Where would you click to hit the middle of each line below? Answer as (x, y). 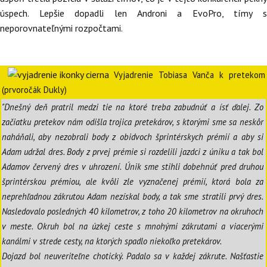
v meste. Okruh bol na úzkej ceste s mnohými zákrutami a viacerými (133, 226)
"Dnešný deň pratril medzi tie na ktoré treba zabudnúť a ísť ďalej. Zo (133, 107)
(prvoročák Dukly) (34, 90)
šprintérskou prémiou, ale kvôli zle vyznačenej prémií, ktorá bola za (133, 182)
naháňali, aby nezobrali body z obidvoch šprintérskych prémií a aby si (133, 137)
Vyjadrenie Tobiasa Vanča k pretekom (190, 75)
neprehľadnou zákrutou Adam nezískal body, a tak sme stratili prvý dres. (133, 197)
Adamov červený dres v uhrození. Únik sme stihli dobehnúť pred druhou (133, 167)
